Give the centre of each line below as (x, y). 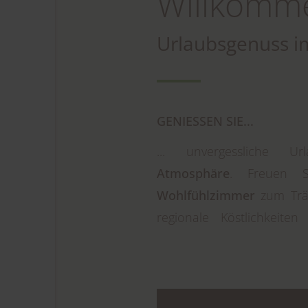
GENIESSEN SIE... (205, 121)
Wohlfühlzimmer (209, 195)
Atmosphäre (193, 173)
